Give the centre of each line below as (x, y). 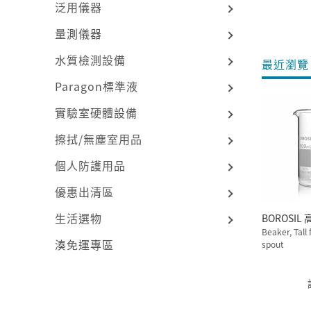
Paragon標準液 (97, 86)
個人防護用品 (91, 165)
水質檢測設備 (91, 59)
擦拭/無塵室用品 (99, 138)
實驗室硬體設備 (96, 112)
